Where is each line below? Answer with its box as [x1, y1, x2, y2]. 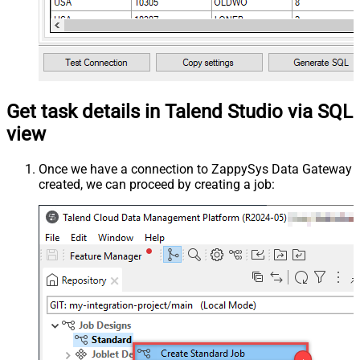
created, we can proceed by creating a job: [39, 176, 275, 192]
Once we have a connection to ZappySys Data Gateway [39, 161, 352, 177]
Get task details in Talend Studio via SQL [6, 100, 353, 123]
